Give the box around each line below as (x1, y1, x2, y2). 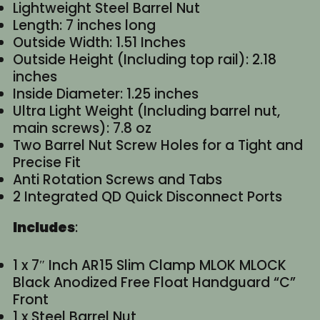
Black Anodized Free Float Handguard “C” (12, 272, 296, 292)
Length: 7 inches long (12, 16, 156, 36)
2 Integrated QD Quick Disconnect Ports (12, 187, 282, 207)
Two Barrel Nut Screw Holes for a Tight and (12, 136, 303, 156)
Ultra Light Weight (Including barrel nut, (12, 101, 280, 121)
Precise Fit (12, 153, 81, 173)
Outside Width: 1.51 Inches (12, 33, 186, 53)
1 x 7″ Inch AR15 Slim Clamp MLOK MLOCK (12, 255, 286, 275)
